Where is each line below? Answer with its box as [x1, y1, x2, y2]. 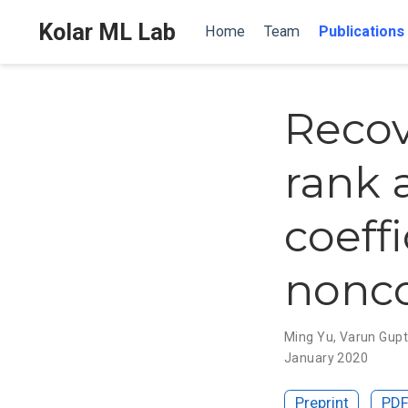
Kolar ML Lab [38, 18, 176, 46]
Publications [318, 23, 404, 40]
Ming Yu [284, 329, 333, 344]
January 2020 [284, 350, 369, 365]
